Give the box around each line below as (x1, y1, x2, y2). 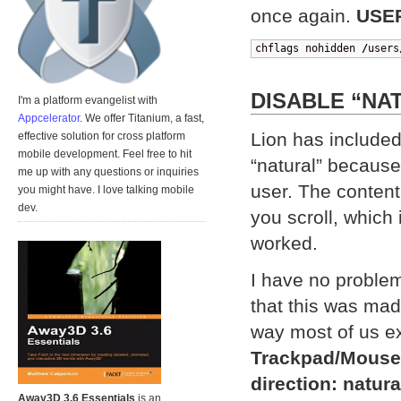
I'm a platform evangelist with (18, 94, 158, 107)
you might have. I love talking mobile (18, 183, 194, 197)
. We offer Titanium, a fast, (80, 112, 204, 125)
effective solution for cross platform (18, 130, 185, 143)
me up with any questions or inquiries (18, 166, 199, 179)
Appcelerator (18, 112, 80, 125)
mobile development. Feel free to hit (18, 148, 192, 161)
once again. (251, 5, 356, 26)
